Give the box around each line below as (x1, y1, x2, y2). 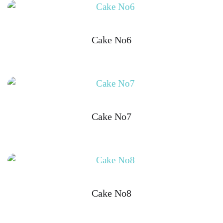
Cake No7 (92, 111, 131, 122)
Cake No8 (92, 187, 131, 199)
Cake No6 (92, 34, 131, 45)
